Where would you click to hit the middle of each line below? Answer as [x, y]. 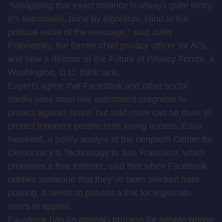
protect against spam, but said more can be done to [110, 112]
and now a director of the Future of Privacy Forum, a [111, 59]
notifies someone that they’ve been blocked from [104, 179]
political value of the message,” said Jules [90, 32]
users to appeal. [40, 206]
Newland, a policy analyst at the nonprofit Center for [110, 139]
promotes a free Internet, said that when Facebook [108, 166]
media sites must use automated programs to [97, 99]
